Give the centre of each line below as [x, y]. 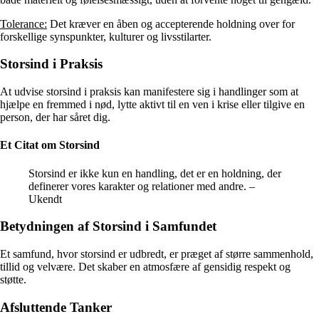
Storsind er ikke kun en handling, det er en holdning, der [155, 173]
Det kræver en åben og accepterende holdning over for [171, 23]
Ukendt [45, 199]
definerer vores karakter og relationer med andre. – [142, 186]
